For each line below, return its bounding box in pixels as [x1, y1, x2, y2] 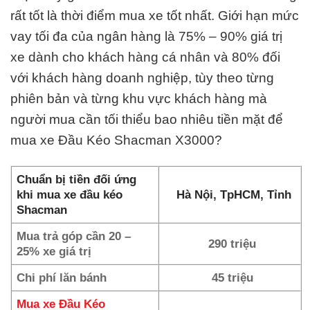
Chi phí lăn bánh [17, 271, 107, 285]
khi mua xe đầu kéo [17, 188, 123, 202]
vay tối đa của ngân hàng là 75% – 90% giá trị [10, 29, 282, 44]
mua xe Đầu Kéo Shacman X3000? [10, 133, 222, 148]
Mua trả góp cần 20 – [17, 229, 131, 244]
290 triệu [208, 237, 257, 251]
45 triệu [211, 271, 253, 285]
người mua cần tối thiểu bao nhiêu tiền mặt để [10, 112, 283, 127]
